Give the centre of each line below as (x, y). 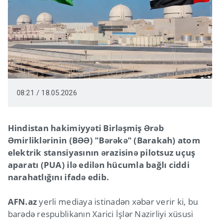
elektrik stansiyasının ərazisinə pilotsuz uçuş (101, 153)
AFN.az (22, 202)
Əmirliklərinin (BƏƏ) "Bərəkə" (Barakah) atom (104, 140)
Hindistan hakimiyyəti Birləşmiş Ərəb (86, 128)
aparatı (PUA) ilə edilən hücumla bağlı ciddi (98, 165)
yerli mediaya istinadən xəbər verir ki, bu (118, 202)
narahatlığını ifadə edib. (58, 177)
